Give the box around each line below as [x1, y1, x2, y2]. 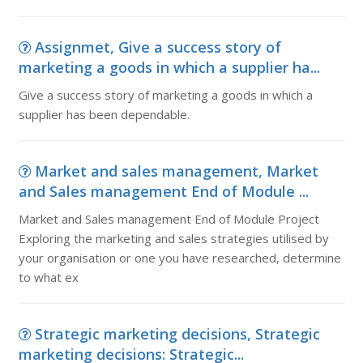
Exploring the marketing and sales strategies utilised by [18, 230, 329, 246]
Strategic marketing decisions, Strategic [34, 324, 320, 344]
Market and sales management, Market [34, 161, 318, 181]
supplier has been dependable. [18, 106, 190, 122]
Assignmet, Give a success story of [34, 37, 281, 57]
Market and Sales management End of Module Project [18, 211, 319, 227]
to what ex [18, 269, 79, 285]
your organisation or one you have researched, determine [18, 250, 341, 266]
